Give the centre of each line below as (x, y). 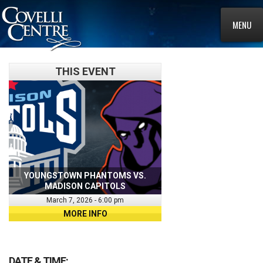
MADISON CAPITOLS (85, 186)
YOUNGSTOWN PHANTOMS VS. (85, 176)
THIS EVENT (85, 71)
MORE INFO (85, 214)
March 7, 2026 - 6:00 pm (85, 200)
